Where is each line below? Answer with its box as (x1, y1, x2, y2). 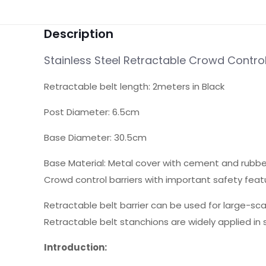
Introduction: (44, 241, 107, 254)
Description (44, 26, 114, 42)
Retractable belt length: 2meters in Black (44, 80, 225, 93)
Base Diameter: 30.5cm (44, 131, 147, 144)
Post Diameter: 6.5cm (44, 106, 140, 118)
